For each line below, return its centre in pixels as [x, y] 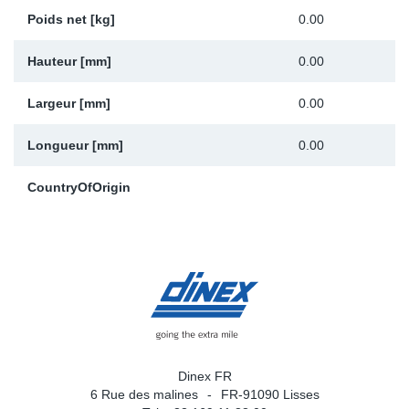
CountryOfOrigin [79, 187]
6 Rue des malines [144, 394]
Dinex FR [204, 376]
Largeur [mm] [69, 103]
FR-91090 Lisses [270, 394]
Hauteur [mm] [69, 61]
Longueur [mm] [75, 145]
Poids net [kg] [71, 19]
